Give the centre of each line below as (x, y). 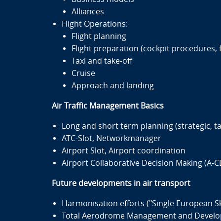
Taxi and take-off (102, 61)
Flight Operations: (94, 24)
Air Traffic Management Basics (108, 106)
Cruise (83, 73)
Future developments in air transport (121, 183)
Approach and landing (112, 86)
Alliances (88, 12)
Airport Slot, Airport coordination (123, 151)
